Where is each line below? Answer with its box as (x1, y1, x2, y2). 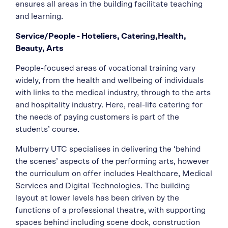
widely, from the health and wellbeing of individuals (15, 76, 204, 85)
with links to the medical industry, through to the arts (15, 89, 211, 97)
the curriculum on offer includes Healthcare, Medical (15, 169, 212, 178)
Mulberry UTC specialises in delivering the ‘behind (15, 145, 201, 154)
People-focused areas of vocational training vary (15, 64, 195, 73)
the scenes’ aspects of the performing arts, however (15, 157, 209, 166)
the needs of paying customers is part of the (15, 113, 179, 122)
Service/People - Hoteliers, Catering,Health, (15, 32, 186, 41)
